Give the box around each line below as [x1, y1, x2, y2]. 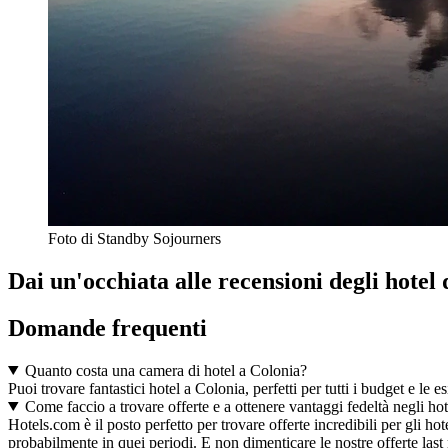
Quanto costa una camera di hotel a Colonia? [24, 361, 307, 379]
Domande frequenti [8, 314, 207, 341]
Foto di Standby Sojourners [48, 230, 221, 248]
